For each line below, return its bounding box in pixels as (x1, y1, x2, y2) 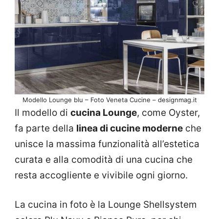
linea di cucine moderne (76, 122, 183, 134)
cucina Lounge (70, 107, 137, 118)
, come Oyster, (137, 107, 200, 118)
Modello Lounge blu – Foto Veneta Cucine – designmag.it (22, 95, 197, 104)
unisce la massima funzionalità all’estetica (15, 138, 199, 150)
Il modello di (15, 107, 70, 118)
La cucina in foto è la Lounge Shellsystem (15, 199, 197, 211)
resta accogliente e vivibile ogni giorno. (15, 169, 188, 181)
